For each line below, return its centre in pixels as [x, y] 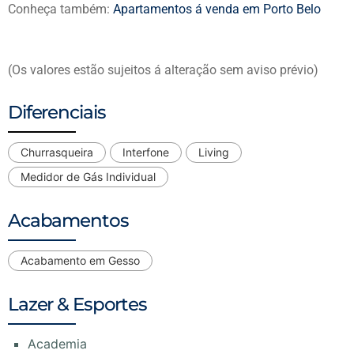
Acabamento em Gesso [80, 261]
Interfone [146, 153]
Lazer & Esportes [77, 305]
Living [214, 153]
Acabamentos [68, 221]
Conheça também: [60, 9]
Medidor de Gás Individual [88, 177]
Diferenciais [57, 113]
